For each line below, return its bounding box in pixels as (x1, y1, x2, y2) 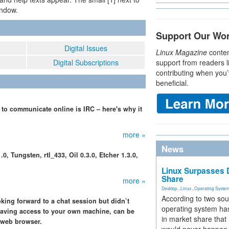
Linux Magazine (156, 47, 207, 57)
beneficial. (156, 78, 189, 88)
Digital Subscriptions (53, 57, 119, 67)
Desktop (162, 185, 177, 191)
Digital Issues (64, 43, 107, 53)
